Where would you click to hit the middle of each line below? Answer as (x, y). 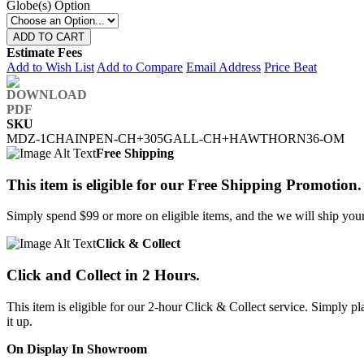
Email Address (223, 67)
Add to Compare (140, 67)
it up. (19, 321)
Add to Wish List (50, 67)
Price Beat (290, 67)
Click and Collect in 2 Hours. (103, 275)
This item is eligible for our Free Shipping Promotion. (184, 184)
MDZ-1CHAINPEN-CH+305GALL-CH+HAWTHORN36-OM (175, 138)
